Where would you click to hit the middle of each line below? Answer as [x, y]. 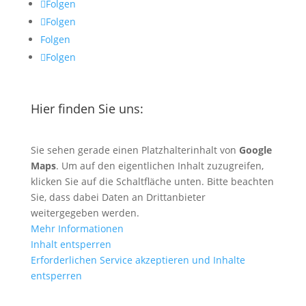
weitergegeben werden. [85, 212]
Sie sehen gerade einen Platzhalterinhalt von [135, 150]
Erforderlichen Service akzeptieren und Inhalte [138, 260]
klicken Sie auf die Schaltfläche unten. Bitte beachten [152, 181]
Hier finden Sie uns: [87, 108]
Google [255, 150]
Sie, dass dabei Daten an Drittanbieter [118, 197]
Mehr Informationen [77, 228]
